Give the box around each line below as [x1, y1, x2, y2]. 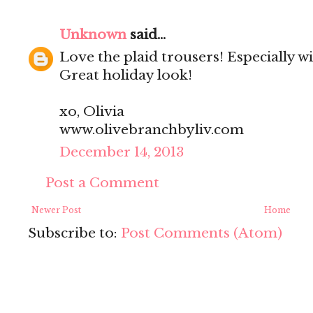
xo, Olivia [59, 103, 124, 120]
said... [126, 27, 166, 43]
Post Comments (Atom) [121, 225, 282, 242]
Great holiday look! [59, 67, 192, 84]
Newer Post [31, 205, 81, 216]
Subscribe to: [28, 225, 121, 242]
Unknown [59, 27, 126, 43]
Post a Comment [45, 175, 159, 191]
